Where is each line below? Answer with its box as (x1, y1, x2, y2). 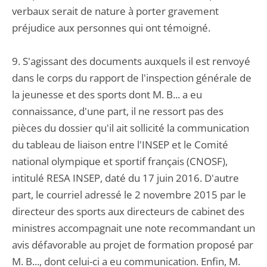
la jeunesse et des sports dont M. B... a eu (12, 88, 202, 101)
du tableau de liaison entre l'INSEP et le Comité (12, 138, 228, 151)
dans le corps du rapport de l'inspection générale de (12, 71, 252, 85)
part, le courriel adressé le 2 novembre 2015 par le (12, 188, 246, 201)
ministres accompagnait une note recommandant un (12, 221, 255, 235)
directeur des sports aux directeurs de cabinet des (12, 204, 244, 218)
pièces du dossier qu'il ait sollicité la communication (12, 121, 249, 135)
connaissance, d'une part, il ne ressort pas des (12, 104, 223, 118)
